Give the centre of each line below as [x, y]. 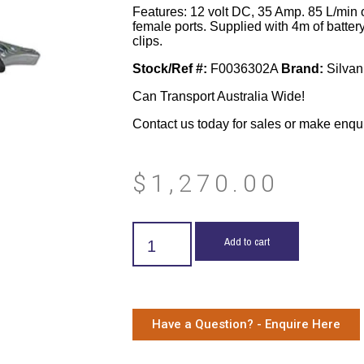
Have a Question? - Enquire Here [246, 324]
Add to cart [247, 241]
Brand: [302, 69]
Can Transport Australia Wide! [218, 96]
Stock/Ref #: [169, 69]
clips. [147, 41]
